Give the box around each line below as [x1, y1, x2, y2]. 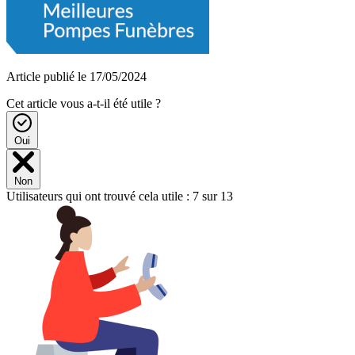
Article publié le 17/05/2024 [6, 69, 147, 83]
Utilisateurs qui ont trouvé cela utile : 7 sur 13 [6, 189, 233, 203]
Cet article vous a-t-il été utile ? [6, 96, 161, 110]
